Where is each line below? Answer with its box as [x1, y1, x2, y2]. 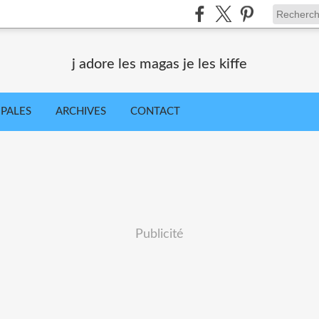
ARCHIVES [56, 106, 106, 117]
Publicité [135, 228, 184, 241]
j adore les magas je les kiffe [72, 57, 247, 71]
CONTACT [130, 106, 180, 117]
